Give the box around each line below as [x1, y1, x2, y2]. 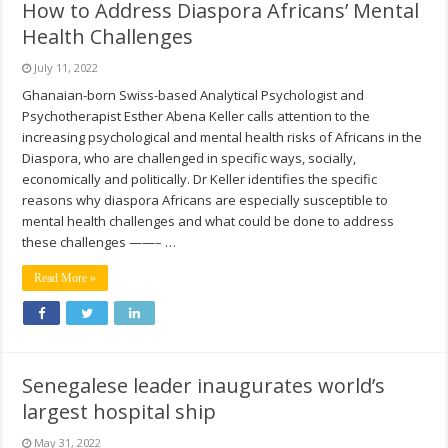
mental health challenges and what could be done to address [22, 212, 395, 231]
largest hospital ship [22, 398, 217, 426]
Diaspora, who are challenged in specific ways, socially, [22, 149, 357, 168]
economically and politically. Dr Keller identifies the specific [22, 170, 378, 189]
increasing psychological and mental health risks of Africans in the [22, 128, 423, 147]
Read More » [34, 271, 97, 286]
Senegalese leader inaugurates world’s [22, 372, 386, 400]
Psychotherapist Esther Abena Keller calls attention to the [22, 107, 371, 126]
